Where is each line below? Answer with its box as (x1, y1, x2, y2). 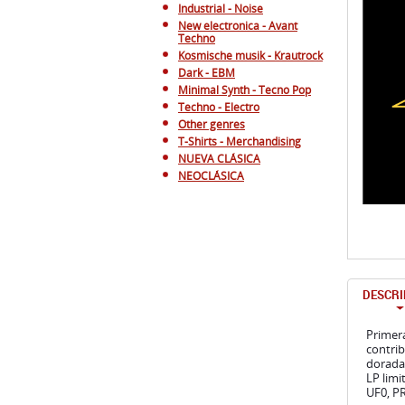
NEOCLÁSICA (178, 168, 244, 184)
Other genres (178, 117, 245, 132)
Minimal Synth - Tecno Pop (178, 82, 311, 98)
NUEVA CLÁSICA (178, 151, 260, 166)
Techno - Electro (178, 99, 259, 115)
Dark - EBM (178, 65, 235, 80)
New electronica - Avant (178, 18, 297, 33)
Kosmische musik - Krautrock (178, 48, 323, 63)
